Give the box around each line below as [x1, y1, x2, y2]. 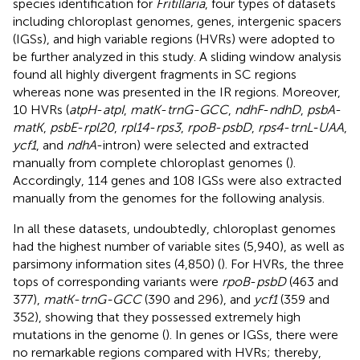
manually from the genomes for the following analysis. [13, 190, 325, 206]
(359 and [277, 291, 329, 307]
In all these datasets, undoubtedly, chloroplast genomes [13, 220, 336, 236]
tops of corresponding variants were [13, 273, 222, 289]
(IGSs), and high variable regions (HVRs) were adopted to [13, 31, 335, 47]
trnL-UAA [290, 119, 344, 135]
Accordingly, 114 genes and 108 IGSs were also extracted [13, 172, 342, 188]
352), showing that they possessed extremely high [13, 309, 301, 325]
